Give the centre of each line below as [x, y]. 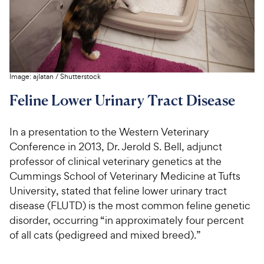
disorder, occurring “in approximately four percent [127, 220]
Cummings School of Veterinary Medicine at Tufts [125, 176]
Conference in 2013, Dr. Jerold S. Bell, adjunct [116, 147]
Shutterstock [80, 77]
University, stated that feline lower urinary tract [118, 191]
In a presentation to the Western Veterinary [109, 132]
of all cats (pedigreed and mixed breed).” [105, 235]
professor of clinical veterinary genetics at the [115, 161]
